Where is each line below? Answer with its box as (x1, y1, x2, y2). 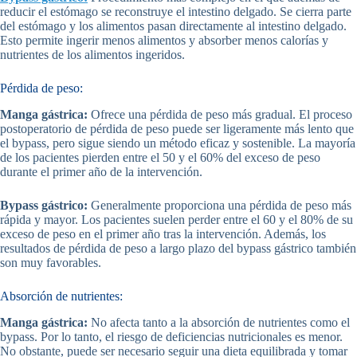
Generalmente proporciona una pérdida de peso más (88, 198, 351, 213)
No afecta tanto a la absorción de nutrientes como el (88, 315, 350, 329)
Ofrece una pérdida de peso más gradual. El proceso (88, 108, 352, 122)
